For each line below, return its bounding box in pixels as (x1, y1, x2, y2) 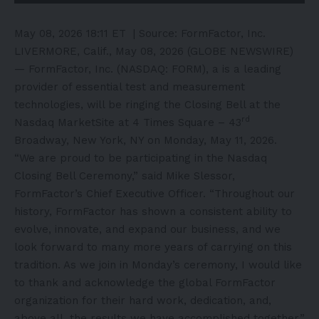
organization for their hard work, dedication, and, (14, 293, 271, 307)
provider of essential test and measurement (14, 80, 245, 93)
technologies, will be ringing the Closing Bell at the (14, 98, 281, 111)
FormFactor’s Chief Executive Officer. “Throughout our (14, 187, 295, 200)
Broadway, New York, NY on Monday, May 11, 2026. (14, 133, 277, 147)
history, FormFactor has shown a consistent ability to (14, 204, 292, 218)
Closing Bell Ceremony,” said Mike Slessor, (14, 169, 235, 182)
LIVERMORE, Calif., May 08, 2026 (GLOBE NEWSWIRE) (14, 44, 293, 58)
